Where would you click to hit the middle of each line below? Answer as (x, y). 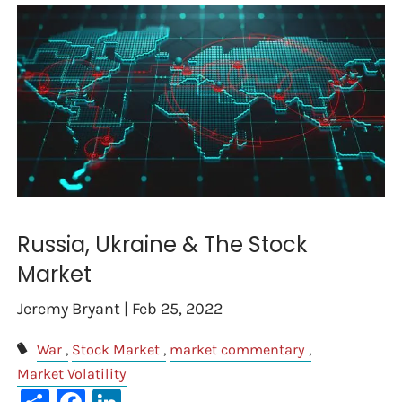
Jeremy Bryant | (75, 309)
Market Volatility (72, 374)
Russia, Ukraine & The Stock (163, 245)
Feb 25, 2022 (178, 309)
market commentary (237, 350)
